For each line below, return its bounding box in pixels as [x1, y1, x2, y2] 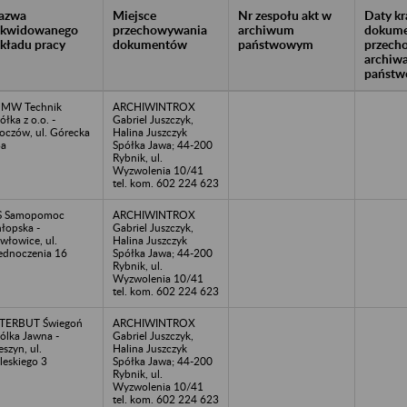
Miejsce [113, 6, 156, 23]
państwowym [238, 35, 313, 52]
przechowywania [113, 21, 207, 37]
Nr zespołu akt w [238, 6, 332, 23]
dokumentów [113, 35, 187, 52]
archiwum [238, 21, 294, 37]
